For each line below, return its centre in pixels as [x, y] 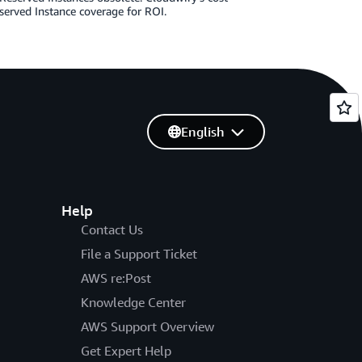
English [202, 132]
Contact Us [112, 229]
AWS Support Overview [147, 326]
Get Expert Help [126, 351]
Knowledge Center [133, 302]
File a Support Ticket [139, 254]
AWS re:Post [116, 278]
